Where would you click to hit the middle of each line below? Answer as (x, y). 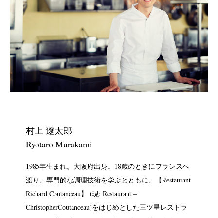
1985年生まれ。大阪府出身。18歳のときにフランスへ (107, 166)
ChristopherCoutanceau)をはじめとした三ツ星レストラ (106, 207)
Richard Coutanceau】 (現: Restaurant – (81, 193)
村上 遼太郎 (49, 130)
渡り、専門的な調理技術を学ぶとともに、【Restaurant (108, 180)
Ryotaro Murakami (59, 144)
